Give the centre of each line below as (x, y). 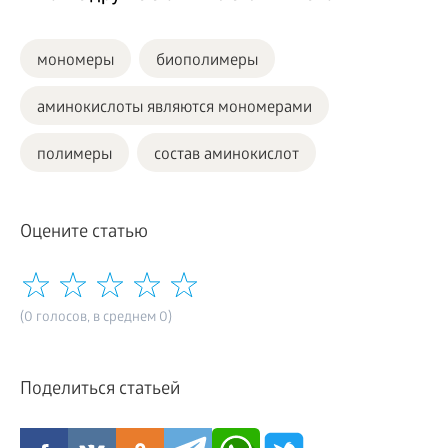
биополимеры (207, 61)
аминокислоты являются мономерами (174, 108)
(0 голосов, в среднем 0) (96, 318)
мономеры (75, 61)
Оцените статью (84, 233)
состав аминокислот (226, 155)
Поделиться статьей (100, 390)
